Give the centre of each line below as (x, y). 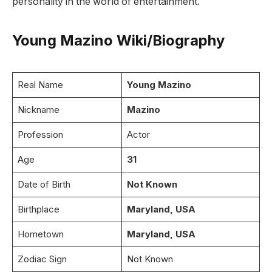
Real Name (40, 84)
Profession (40, 134)
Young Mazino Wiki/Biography (118, 40)
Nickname (38, 109)
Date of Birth (44, 184)
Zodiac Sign (42, 259)
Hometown (40, 234)
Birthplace (38, 209)
